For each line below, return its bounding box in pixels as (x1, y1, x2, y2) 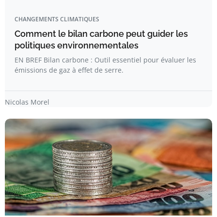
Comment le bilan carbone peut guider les (15, 29, 188, 39)
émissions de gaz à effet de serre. (15, 65, 124, 75)
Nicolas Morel (5, 97, 49, 107)
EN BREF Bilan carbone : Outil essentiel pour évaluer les (15, 55, 196, 64)
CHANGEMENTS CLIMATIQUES (15, 15, 99, 23)
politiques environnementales (15, 40, 139, 50)
